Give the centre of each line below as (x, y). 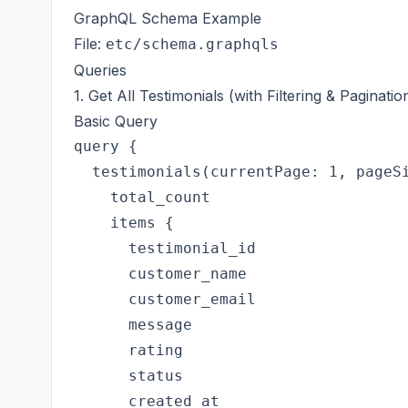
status (128, 376)
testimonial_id (165, 248)
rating (128, 350)
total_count (142, 197)
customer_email (165, 299)
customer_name (160, 274)
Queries (100, 70)
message (133, 325)
